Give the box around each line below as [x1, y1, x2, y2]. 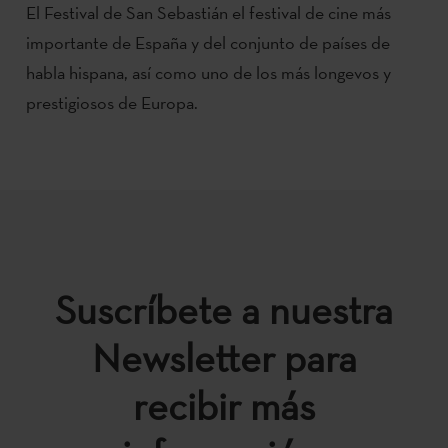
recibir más [133, 380, 315, 431]
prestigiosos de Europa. [26, 90, 198, 114]
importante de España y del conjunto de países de [26, 30, 390, 54]
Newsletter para [91, 332, 357, 383]
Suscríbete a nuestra [55, 284, 393, 335]
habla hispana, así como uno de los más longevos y [26, 60, 391, 84]
